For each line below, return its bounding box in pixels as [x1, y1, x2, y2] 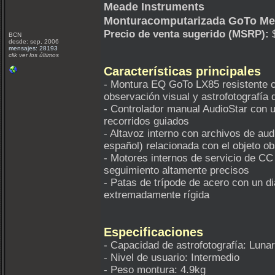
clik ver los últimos [9, 52, 59, 58]
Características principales [104, 64, 261, 78]
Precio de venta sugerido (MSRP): [104, 28, 269, 40]
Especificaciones [104, 225, 203, 239]
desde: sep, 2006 [9, 38, 59, 45]
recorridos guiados [104, 115, 189, 127]
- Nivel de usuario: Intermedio [104, 252, 239, 263]
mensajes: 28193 [9, 45, 58, 52]
